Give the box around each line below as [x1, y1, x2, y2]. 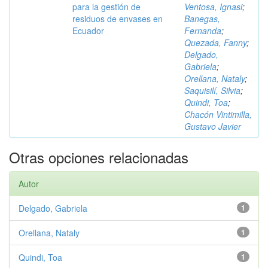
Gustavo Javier [184, 120, 241, 132]
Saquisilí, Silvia [184, 84, 240, 96]
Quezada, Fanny [184, 36, 246, 48]
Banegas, [184, 13, 220, 25]
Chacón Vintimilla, [184, 108, 252, 120]
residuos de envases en [72, 13, 163, 25]
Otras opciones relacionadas [9, 147, 188, 167]
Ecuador [72, 25, 104, 36]
